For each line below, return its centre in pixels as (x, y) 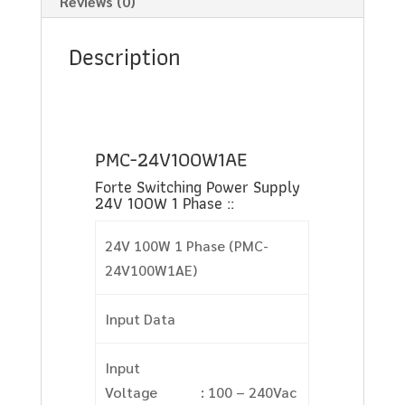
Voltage (131, 392)
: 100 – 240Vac (248, 392)
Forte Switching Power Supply (198, 187)
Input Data (140, 319)
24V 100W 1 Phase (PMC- (186, 246)
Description (124, 57)
